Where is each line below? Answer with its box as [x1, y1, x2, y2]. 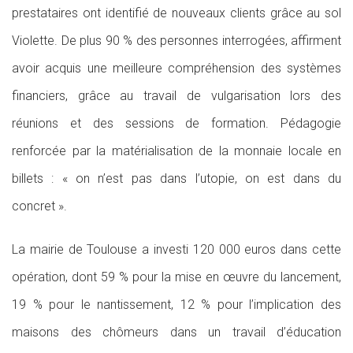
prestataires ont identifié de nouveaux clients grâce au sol [12, 6, 341, 20]
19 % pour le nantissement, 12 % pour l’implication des [12, 297, 341, 312]
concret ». [12, 199, 67, 214]
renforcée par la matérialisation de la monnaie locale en [12, 143, 341, 158]
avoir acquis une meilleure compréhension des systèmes [12, 61, 341, 76]
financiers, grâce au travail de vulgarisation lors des [12, 88, 341, 103]
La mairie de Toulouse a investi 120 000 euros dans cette [12, 242, 341, 257]
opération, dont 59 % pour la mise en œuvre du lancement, [12, 269, 341, 284]
